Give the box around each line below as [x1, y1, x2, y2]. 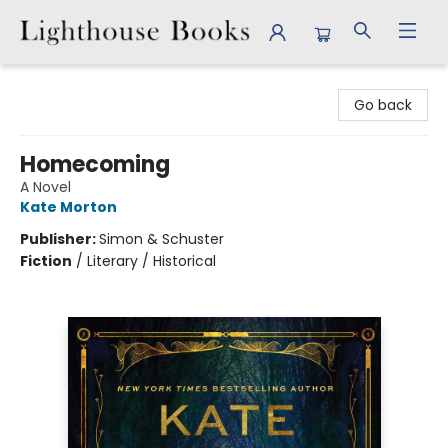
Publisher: [20, 229, 99, 249]
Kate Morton [20, 197, 117, 217]
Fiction [20, 251, 72, 271]
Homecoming [20, 149, 170, 180]
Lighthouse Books [15, 73, 135, 93]
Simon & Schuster [99, 229, 224, 249]
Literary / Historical [87, 251, 216, 271]
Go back [354, 95, 412, 115]
